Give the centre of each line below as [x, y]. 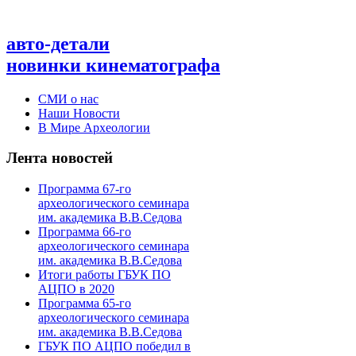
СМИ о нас [68, 99]
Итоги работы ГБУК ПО [104, 275]
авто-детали [58, 43]
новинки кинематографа [113, 65]
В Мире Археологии [94, 127]
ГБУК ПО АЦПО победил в [114, 346]
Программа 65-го [85, 304]
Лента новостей [60, 158]
